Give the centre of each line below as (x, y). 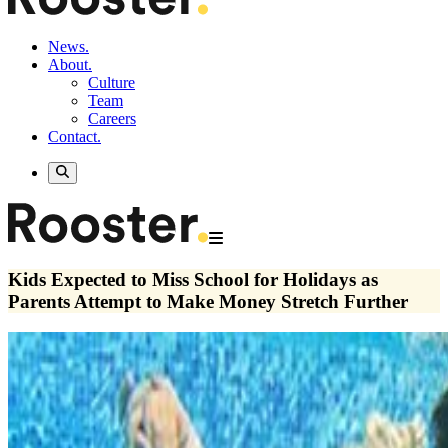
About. (70, 64)
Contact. (74, 136)
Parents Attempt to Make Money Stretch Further (208, 302)
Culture (111, 82)
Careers (112, 118)
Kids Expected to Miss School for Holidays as (193, 280)
